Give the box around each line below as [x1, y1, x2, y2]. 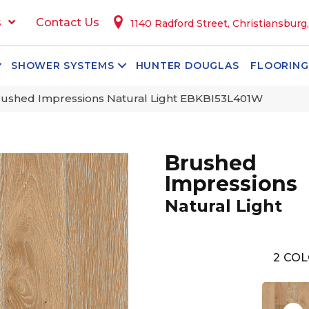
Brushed [165, 150, 257, 176]
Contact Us [35, 16, 99, 29]
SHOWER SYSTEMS [11, 59, 114, 72]
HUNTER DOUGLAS [135, 59, 239, 72]
